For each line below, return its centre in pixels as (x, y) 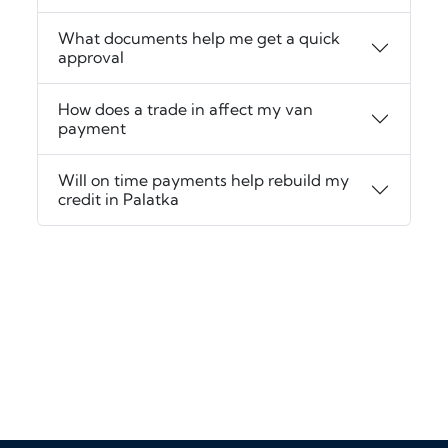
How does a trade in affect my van (186, 109)
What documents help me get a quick (199, 38)
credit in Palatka (119, 199)
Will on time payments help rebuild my (204, 180)
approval (91, 57)
